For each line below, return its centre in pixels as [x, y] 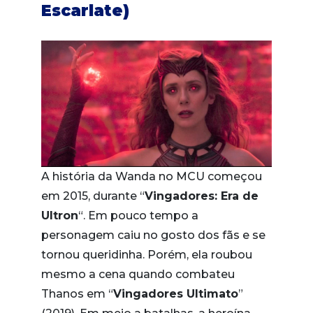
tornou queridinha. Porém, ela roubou [147, 254]
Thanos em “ [77, 293]
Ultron [60, 215]
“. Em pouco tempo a [138, 215]
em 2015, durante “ [93, 196]
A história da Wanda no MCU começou [152, 176]
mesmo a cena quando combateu [138, 274]
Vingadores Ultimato [176, 293]
